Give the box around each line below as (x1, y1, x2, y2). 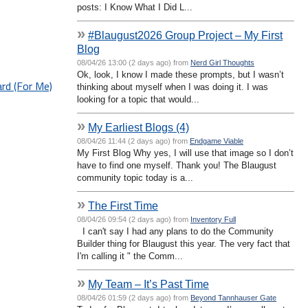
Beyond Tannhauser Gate (190, 293, 276, 302)
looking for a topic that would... (77, 93, 199, 104)
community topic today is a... (77, 172, 193, 183)
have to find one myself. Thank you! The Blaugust (77, 159, 276, 170)
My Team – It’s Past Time (88, 277, 209, 290)
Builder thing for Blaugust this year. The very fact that (77, 238, 290, 249)
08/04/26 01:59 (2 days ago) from (77, 293, 190, 302)
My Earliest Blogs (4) (88, 120, 189, 133)
